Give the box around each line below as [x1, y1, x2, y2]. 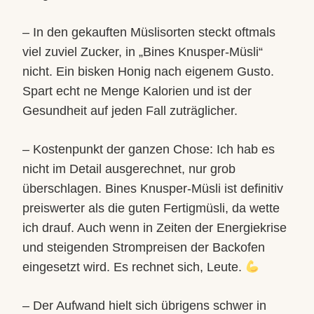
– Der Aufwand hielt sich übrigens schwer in [22, 299, 266, 313]
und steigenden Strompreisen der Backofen [22, 240, 265, 254]
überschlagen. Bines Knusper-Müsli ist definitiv [22, 182, 283, 196]
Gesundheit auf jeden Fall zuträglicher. [22, 104, 238, 118]
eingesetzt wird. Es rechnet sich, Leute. [22, 260, 245, 274]
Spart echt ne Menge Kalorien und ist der [22, 84, 252, 98]
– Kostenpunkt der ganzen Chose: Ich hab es [22, 142, 275, 156]
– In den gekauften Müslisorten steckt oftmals [22, 25, 275, 39]
